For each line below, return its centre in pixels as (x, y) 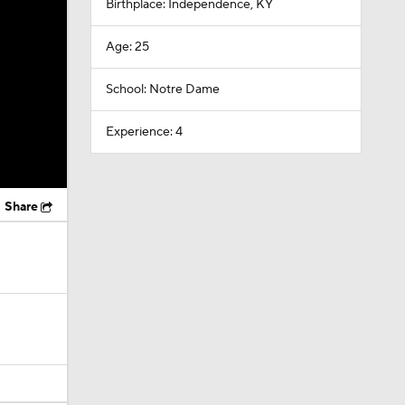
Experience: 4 (144, 132)
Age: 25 (127, 47)
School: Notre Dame (162, 89)
